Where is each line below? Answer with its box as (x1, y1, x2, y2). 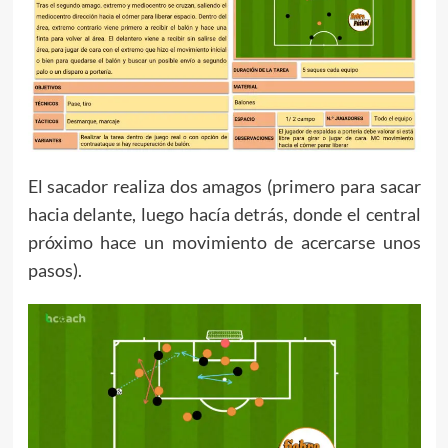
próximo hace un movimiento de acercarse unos (27, 231, 421, 254)
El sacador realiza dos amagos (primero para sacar (27, 175, 421, 198)
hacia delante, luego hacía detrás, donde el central (27, 203, 421, 226)
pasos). (27, 259, 82, 282)
